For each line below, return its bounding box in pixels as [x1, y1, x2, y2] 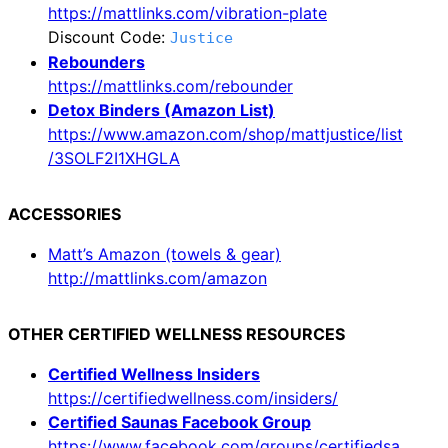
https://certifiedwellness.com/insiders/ [48, 387, 338, 408]
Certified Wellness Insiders [48, 363, 260, 384]
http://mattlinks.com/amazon [48, 267, 267, 288]
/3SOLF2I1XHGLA [48, 147, 180, 168]
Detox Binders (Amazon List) [48, 99, 275, 120]
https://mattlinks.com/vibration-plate [48, 2, 327, 23]
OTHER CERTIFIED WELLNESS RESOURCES [8, 323, 345, 344]
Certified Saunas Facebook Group [48, 411, 311, 432]
